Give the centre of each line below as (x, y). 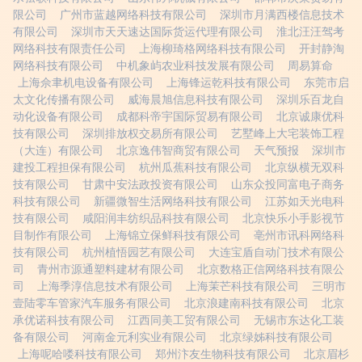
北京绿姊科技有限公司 (276, 337)
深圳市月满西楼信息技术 (282, 15)
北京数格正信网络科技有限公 (271, 269)
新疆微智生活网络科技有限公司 (173, 201)
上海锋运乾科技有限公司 (229, 82)
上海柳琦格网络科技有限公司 (213, 48)
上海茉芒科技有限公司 (242, 286)
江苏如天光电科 (305, 201)
